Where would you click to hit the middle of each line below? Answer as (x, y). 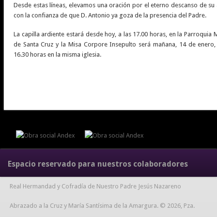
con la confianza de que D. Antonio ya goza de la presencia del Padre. (110, 15)
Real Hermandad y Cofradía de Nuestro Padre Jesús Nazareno (95, 186)
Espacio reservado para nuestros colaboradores (98, 164)
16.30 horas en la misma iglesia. (57, 55)
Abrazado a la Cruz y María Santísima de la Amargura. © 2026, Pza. (102, 205)
